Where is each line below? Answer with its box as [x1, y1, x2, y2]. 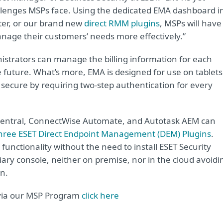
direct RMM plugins [84, 17, 160, 29]
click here [82, 190, 119, 201]
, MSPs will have [160, 17, 222, 29]
